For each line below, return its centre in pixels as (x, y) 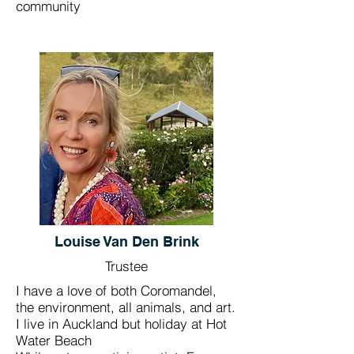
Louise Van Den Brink (126, 241)
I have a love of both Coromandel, (116, 290)
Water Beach (54, 340)
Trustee (126, 266)
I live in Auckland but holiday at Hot (121, 324)
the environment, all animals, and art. (126, 307)
